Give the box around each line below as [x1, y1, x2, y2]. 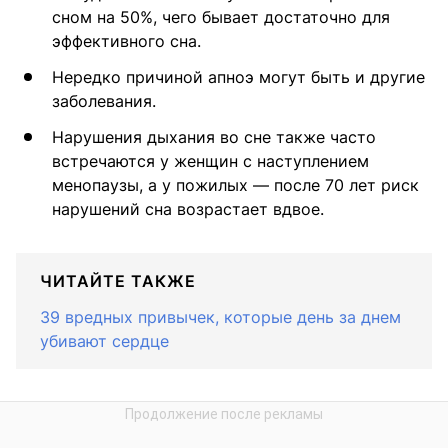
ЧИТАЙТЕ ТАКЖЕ [40, 270, 196, 291]
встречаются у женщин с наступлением [52, 150, 369, 171]
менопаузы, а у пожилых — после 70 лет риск [52, 174, 419, 195]
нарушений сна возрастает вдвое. [52, 198, 324, 219]
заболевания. [52, 90, 156, 111]
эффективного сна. [52, 30, 201, 51]
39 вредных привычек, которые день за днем [40, 306, 401, 327]
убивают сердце [40, 330, 169, 351]
